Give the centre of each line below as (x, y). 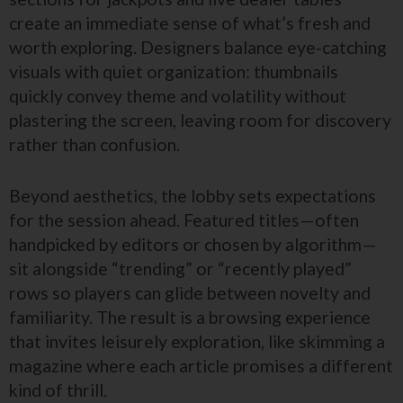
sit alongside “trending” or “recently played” (180, 269)
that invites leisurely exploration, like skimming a (197, 341)
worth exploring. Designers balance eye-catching (198, 47)
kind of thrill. (58, 390)
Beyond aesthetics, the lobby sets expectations (193, 196)
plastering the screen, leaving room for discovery (200, 120)
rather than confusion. (94, 144)
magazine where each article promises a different (201, 366)
